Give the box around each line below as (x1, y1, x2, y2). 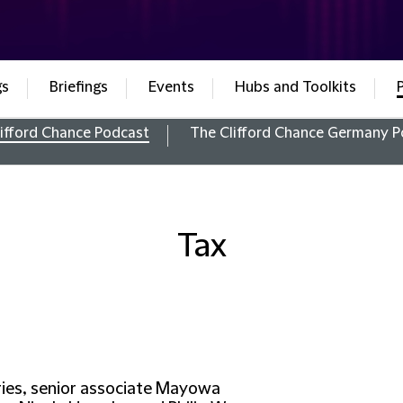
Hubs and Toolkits (234, 79, 356, 95)
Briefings (49, 79, 108, 95)
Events (148, 79, 194, 95)
